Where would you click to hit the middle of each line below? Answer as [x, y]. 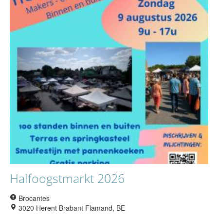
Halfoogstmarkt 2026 [67, 179]
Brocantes [33, 198]
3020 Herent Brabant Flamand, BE [71, 208]
